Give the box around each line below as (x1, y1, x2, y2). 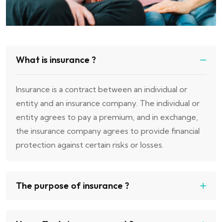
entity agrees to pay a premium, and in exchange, (16, 112, 198, 122)
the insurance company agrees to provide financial (16, 126, 200, 136)
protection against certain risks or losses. (16, 140, 164, 150)
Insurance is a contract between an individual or (16, 84, 187, 95)
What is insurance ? (16, 54, 96, 66)
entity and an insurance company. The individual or (16, 98, 200, 109)
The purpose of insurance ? (16, 180, 129, 192)
